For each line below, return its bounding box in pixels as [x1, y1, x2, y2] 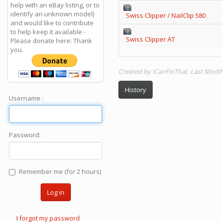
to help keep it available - [10, 27, 86, 36]
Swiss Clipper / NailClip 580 [126, 11, 206, 20]
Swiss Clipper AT [126, 35, 175, 44]
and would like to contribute [10, 18, 94, 27]
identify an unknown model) [10, 9, 94, 18]
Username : [9, 94, 44, 103]
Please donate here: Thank [10, 36, 92, 45]
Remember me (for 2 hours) [19, 167, 101, 176]
